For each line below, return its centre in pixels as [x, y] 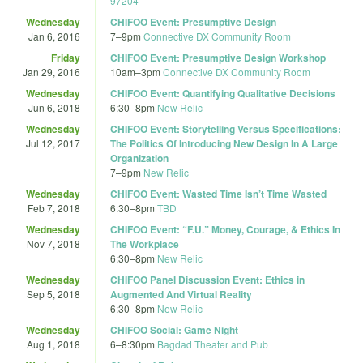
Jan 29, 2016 [51, 71]
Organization [139, 158]
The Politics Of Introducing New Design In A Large [224, 143]
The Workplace [145, 243]
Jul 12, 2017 [53, 143]
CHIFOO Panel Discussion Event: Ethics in [207, 279]
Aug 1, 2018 [53, 344]
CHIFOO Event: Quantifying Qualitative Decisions [223, 93]
